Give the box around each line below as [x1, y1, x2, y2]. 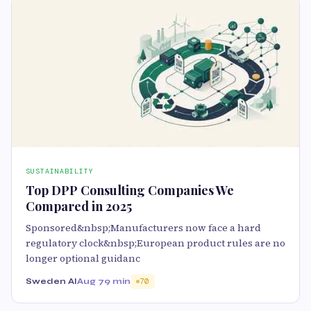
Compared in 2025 [26, 198, 132, 215]
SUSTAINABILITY [26, 167, 94, 176]
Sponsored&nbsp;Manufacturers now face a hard [26, 221, 261, 235]
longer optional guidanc [26, 251, 140, 266]
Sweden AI [26, 276, 77, 287]
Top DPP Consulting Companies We [26, 182, 234, 199]
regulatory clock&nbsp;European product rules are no [26, 236, 285, 251]
